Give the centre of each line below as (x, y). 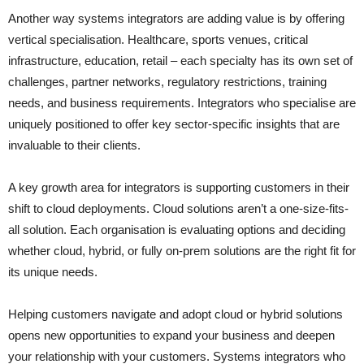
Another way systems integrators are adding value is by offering (176, 19)
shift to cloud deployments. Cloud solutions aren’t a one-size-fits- (178, 209)
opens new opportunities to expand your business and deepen (171, 336)
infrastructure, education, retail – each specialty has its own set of (180, 61)
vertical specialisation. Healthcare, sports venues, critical (158, 40)
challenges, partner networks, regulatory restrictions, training (167, 82)
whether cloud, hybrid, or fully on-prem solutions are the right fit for (182, 251)
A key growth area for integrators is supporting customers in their (179, 188)
